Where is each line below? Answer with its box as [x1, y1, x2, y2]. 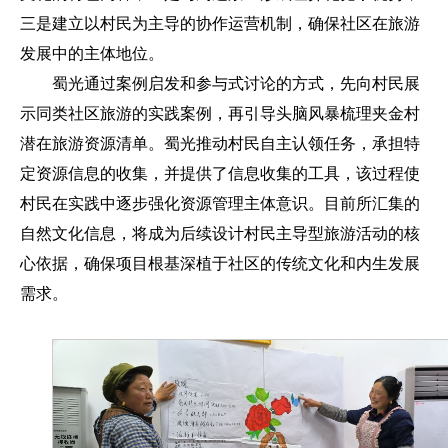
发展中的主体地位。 [20, 45, 164, 63]
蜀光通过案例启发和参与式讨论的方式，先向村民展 [52, 75, 420, 93]
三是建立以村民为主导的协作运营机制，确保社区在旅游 [20, 15, 420, 33]
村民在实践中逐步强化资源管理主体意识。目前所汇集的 [20, 195, 420, 213]
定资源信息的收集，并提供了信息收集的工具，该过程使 [20, 165, 420, 183]
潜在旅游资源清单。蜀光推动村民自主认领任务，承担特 [20, 135, 420, 153]
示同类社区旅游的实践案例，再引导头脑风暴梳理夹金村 [20, 105, 420, 123]
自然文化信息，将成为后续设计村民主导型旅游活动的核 [20, 225, 420, 243]
